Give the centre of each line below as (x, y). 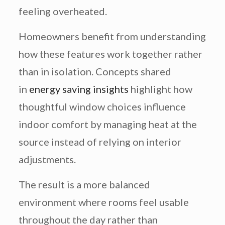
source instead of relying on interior (100, 142)
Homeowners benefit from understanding (112, 36)
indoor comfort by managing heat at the (107, 124)
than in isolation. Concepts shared (95, 72)
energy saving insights (79, 89)
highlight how (160, 89)
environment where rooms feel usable (103, 202)
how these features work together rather (110, 54)
